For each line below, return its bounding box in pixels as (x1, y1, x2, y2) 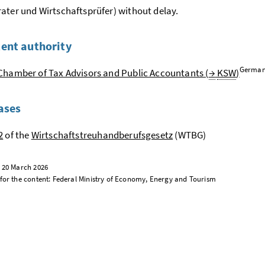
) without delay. (113, 4, 179, 17)
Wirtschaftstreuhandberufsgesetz (31, 128, 173, 141)
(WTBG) (173, 128, 206, 141)
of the (3, 128, 31, 141)
